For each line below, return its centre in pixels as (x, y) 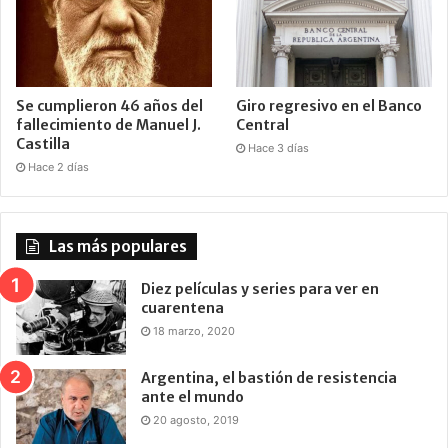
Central (263, 125)
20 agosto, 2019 (196, 420)
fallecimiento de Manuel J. (108, 125)
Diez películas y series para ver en (260, 289)
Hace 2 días (58, 167)
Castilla (43, 144)
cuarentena (182, 308)
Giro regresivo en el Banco (329, 106)
